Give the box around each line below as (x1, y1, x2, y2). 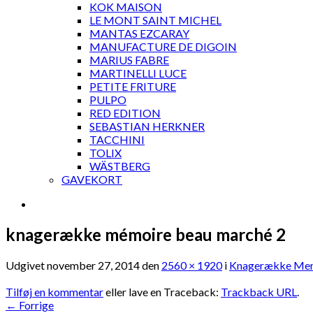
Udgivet (6, 258, 47, 272)
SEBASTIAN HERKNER (89, 119, 205, 133)
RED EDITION (89, 106, 161, 119)
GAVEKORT (61, 173, 122, 186)
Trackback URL (221, 284, 297, 298)
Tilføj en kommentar (6, 284, 103, 298)
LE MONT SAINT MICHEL (89, 13, 221, 27)
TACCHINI (89, 133, 145, 146)
